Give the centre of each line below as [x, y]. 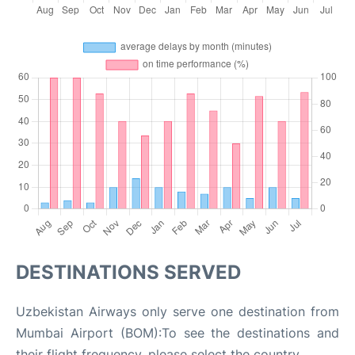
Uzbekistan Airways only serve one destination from [177, 311]
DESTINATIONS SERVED [128, 272]
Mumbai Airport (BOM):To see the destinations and [177, 333]
